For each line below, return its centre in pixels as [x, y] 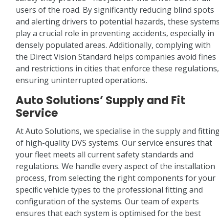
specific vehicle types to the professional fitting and [109, 190]
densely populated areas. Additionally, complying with [113, 45]
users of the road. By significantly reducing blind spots [115, 10]
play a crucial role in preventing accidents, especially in [115, 33]
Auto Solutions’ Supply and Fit [100, 100]
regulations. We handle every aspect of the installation [115, 166]
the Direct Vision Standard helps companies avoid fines [116, 57]
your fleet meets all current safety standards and [105, 155]
